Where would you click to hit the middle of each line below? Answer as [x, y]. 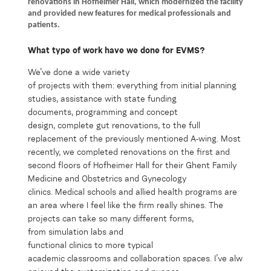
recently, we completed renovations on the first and [129, 152]
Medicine [45, 179]
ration [169, 259]
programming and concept [127, 112]
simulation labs [77, 232]
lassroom [89, 259]
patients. [44, 25]
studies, [43, 99]
